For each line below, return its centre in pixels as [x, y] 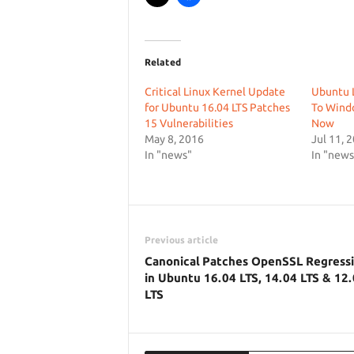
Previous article [181, 240]
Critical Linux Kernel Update [215, 92]
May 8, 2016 [174, 139]
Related [162, 62]
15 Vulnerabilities [188, 123]
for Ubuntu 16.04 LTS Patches [217, 107]
